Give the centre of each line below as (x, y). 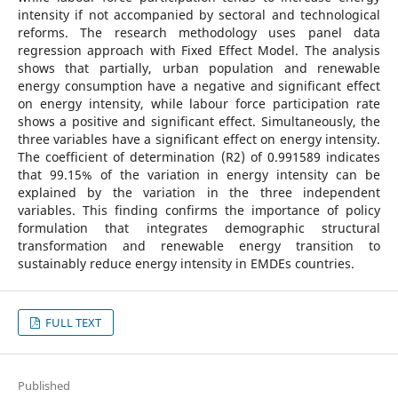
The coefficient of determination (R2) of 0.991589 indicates (199, 156)
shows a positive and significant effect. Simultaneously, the (199, 121)
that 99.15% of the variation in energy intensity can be (199, 174)
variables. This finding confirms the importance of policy (199, 210)
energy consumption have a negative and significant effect (199, 85)
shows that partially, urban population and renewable (199, 68)
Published (44, 386)
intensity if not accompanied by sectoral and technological (199, 14)
